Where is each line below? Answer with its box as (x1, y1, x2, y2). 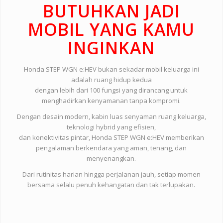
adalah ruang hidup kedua (71, 75, 152, 85)
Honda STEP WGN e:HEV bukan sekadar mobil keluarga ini (23, 65, 199, 74)
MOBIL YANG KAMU (28, 18, 195, 41)
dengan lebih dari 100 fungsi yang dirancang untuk (35, 86, 188, 95)
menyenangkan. (87, 154, 136, 163)
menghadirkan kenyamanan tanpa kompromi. (42, 96, 181, 106)
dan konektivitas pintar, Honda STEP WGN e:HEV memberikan (18, 133, 204, 142)
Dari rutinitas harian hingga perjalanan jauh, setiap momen (22, 170, 201, 179)
